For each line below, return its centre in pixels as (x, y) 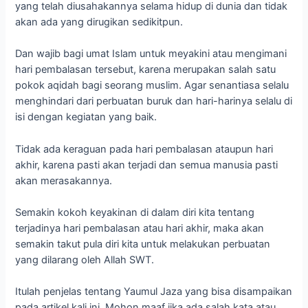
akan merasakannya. (64, 180)
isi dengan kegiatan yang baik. (86, 117)
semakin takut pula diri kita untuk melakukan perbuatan (143, 244)
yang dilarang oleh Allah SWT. (85, 260)
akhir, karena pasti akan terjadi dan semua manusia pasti (147, 165)
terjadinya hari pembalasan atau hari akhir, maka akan (140, 229)
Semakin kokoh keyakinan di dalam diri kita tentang (135, 213)
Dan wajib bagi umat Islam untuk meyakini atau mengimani (151, 54)
